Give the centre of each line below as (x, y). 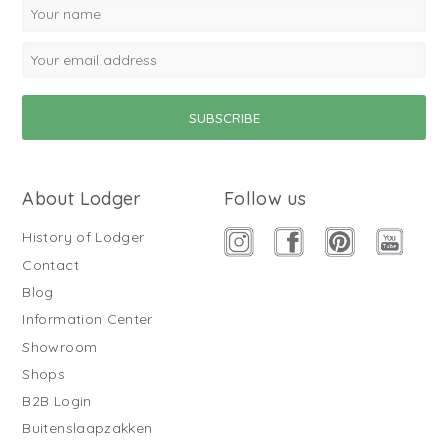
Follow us (265, 199)
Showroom (60, 346)
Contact (50, 264)
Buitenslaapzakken (87, 428)
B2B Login (57, 401)
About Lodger (82, 199)
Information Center (87, 319)
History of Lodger (83, 237)
